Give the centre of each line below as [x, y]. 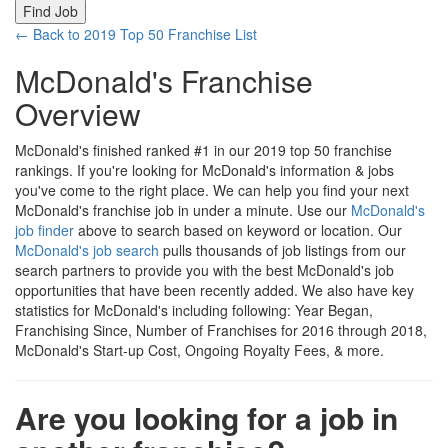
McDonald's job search [87, 250]
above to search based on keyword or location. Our [238, 230]
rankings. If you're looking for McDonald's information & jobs [204, 170]
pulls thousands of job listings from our [282, 250]
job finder [44, 230]
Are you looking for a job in [206, 418]
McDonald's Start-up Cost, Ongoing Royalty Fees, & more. [199, 350]
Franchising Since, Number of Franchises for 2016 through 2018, [221, 330]
